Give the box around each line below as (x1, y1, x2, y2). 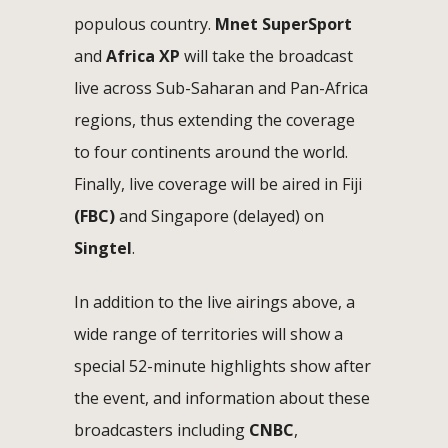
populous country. (74, 12, 215, 35)
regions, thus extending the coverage (74, 108, 355, 131)
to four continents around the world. (74, 140, 348, 163)
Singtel (74, 236, 132, 259)
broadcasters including (74, 418, 249, 441)
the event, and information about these (74, 386, 370, 409)
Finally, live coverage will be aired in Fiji (74, 172, 362, 195)
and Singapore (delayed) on (115, 204, 324, 227)
